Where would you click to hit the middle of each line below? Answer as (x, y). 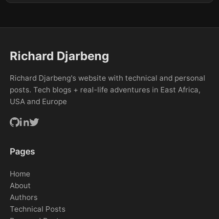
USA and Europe (38, 102)
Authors (24, 197)
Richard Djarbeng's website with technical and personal (108, 78)
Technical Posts (38, 209)
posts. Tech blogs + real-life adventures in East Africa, (105, 90)
